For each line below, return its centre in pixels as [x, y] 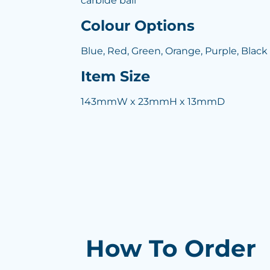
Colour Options [138, 26]
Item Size [115, 76]
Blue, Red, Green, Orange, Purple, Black [174, 51]
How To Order [171, 248]
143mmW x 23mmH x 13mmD [153, 102]
